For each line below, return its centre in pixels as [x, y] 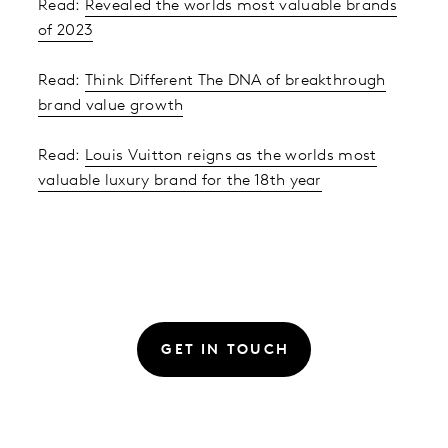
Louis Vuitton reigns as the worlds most [230, 156]
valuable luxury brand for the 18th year [180, 181]
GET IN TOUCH [225, 351]
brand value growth [111, 106]
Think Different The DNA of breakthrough [235, 81]
